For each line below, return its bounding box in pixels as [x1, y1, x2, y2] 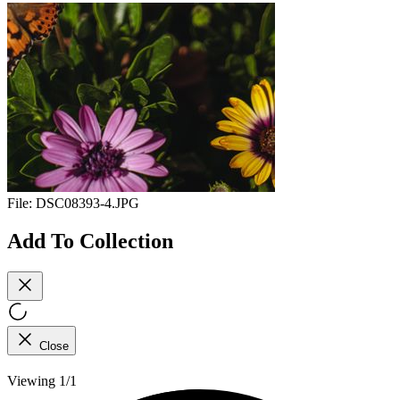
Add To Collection [7, 229, 173, 253]
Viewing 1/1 [7, 372, 77, 388]
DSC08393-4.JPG [36, 196, 139, 212]
